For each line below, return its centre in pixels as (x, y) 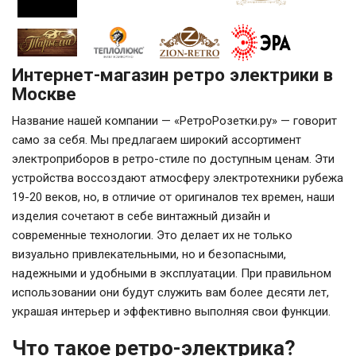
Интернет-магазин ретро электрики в (172, 75)
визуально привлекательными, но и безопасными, (149, 255)
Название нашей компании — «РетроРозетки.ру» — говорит (174, 121)
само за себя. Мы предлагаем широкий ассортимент (157, 140)
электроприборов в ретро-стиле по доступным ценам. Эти (173, 159)
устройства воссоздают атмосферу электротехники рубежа (178, 178)
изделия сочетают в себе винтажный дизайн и (141, 217)
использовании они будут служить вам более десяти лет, (170, 293)
